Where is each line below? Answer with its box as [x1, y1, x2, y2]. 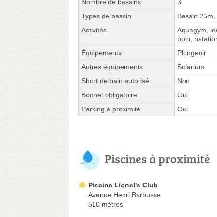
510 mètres [88, 201, 123, 209]
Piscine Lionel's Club [88, 181, 158, 189]
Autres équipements [81, 63, 143, 71]
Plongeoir [177, 49, 206, 57]
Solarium [177, 63, 204, 71]
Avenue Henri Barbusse [88, 191, 161, 199]
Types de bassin [81, 12, 131, 20]
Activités [81, 26, 107, 34]
